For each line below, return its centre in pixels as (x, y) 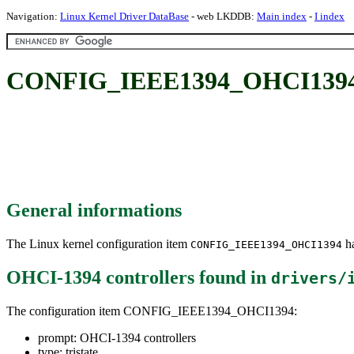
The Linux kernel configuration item (98, 243)
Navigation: (33, 16)
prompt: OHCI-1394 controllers (117, 337)
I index (330, 16)
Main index (282, 16)
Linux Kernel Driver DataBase (124, 16)
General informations (94, 210)
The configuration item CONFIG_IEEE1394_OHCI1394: (152, 311)
